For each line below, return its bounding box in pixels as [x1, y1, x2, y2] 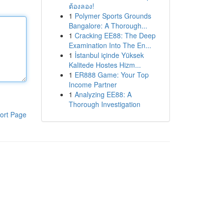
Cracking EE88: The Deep [74, 30, 156, 40]
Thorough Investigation [68, 99, 140, 109]
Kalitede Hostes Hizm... [68, 60, 141, 70]
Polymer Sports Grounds [74, 11, 151, 21]
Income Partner [68, 80, 117, 89]
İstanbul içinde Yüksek [74, 50, 144, 60]
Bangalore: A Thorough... [68, 21, 147, 30]
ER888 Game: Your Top [74, 70, 149, 80]
